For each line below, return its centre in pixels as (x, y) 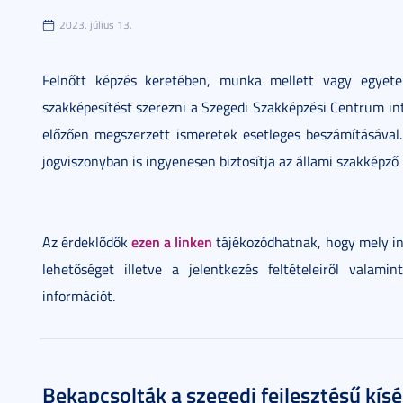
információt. (79, 296)
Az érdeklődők (87, 242)
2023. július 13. (96, 25)
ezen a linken (172, 242)
